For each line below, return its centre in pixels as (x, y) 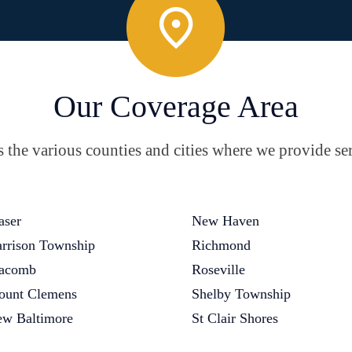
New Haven (225, 221)
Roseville (218, 269)
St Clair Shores (235, 318)
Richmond (221, 245)
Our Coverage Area (176, 106)
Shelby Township (241, 294)
